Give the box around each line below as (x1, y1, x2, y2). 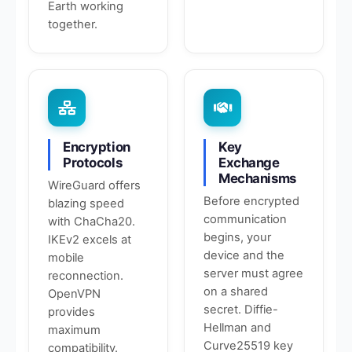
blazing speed (48, 196, 124, 211)
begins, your (203, 230, 271, 244)
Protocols (63, 155, 123, 170)
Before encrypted (203, 194, 299, 208)
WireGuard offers (48, 178, 141, 192)
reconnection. (48, 269, 123, 283)
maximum (48, 323, 101, 337)
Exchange (218, 155, 280, 170)
